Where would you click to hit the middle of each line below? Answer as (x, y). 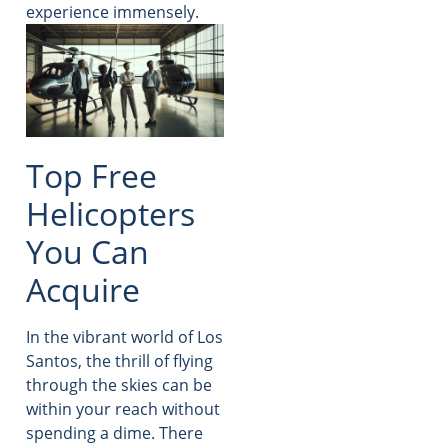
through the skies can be (119, 385)
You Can (87, 252)
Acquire (83, 290)
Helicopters (110, 214)
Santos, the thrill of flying (119, 361)
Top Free (91, 176)
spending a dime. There (114, 433)
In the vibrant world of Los (124, 337)
